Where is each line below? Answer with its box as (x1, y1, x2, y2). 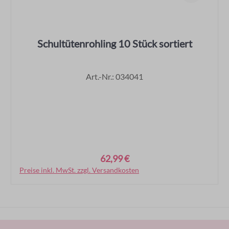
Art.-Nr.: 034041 (86, 71, 143, 81)
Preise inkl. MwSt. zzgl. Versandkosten (19, 165, 139, 174)
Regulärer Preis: (19, 153, 83, 165)
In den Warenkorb (83, 165, 146, 175)
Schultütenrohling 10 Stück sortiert (37, 37, 192, 50)
